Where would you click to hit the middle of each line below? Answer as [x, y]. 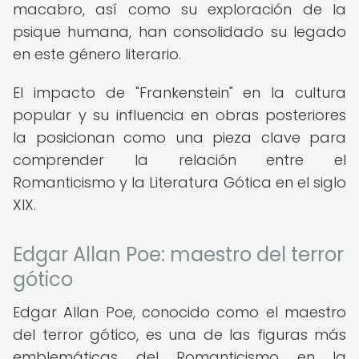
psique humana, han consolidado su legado [179, 32]
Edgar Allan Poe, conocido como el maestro [179, 312]
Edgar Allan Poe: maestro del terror [178, 254]
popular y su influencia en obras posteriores [179, 115]
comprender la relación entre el [179, 160]
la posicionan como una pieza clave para [179, 137]
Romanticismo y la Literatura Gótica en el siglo [179, 182]
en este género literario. [97, 54]
